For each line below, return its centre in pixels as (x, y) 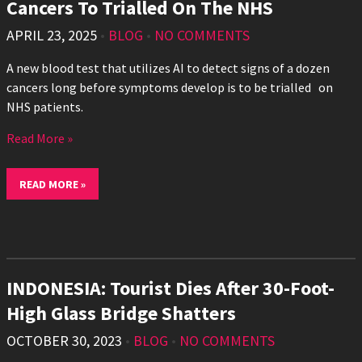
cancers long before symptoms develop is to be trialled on (170, 88)
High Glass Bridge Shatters (123, 314)
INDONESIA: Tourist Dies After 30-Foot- (170, 288)
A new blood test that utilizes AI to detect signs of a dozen (168, 68)
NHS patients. (45, 107)
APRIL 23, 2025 (52, 36)
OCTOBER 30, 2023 (64, 341)
